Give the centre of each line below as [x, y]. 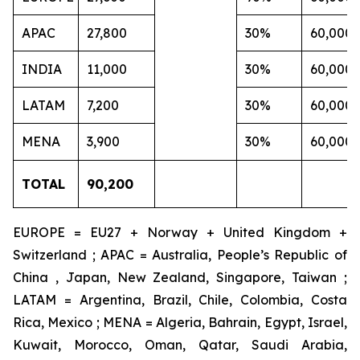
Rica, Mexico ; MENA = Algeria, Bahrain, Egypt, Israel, [180, 322]
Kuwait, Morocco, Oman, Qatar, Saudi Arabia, [180, 345]
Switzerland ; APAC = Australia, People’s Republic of [180, 255]
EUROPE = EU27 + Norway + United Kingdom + [180, 232]
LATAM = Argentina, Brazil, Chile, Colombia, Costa [180, 300]
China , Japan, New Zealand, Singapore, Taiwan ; [180, 277]
